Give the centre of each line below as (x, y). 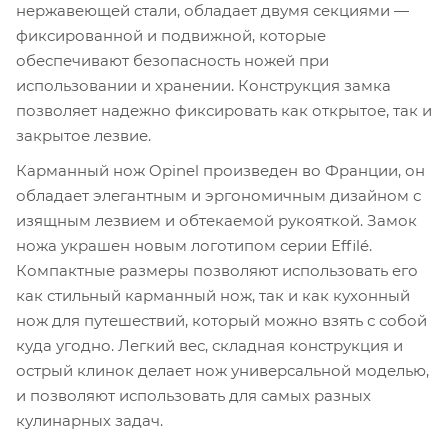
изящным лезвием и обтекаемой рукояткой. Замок (216, 220)
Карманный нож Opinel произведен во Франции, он (220, 170)
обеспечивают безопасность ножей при (172, 61)
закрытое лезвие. (83, 136)
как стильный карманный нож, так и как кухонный (213, 295)
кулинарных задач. (89, 420)
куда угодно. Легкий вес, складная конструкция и (209, 345)
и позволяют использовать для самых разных (193, 395)
